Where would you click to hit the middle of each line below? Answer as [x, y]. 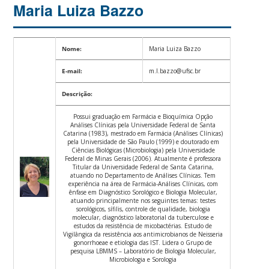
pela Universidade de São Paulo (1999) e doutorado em [143, 141]
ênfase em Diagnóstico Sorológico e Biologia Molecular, [143, 192]
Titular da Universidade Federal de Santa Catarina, [143, 167]
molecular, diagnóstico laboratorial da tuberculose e [143, 217]
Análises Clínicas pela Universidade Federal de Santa [143, 125]
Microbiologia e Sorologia [143, 259]
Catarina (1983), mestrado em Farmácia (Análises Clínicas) [143, 133]
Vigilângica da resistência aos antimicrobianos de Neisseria [143, 234]
